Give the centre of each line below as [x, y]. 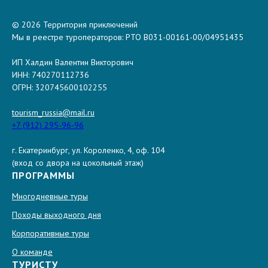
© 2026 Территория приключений [75, 25]
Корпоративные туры [51, 234]
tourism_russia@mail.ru [53, 113]
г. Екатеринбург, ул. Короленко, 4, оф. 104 [89, 150]
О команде [32, 252]
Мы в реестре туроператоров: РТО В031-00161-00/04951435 [128, 37]
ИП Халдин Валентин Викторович [73, 63]
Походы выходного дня [57, 215]
